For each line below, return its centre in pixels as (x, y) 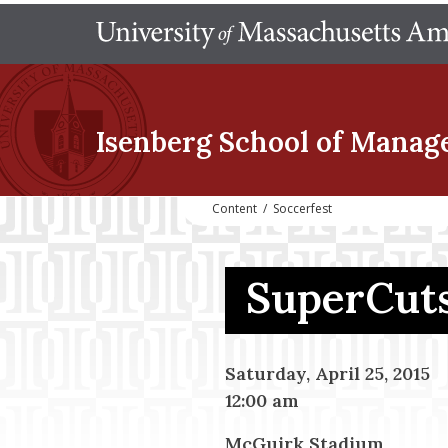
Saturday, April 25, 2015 (327, 373)
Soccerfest (302, 208)
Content (234, 208)
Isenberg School (202, 142)
